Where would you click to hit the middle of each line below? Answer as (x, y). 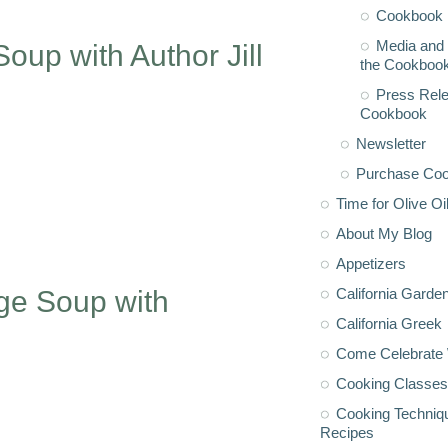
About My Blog (384, 233)
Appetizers (371, 263)
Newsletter (390, 143)
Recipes (347, 432)
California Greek (389, 323)
